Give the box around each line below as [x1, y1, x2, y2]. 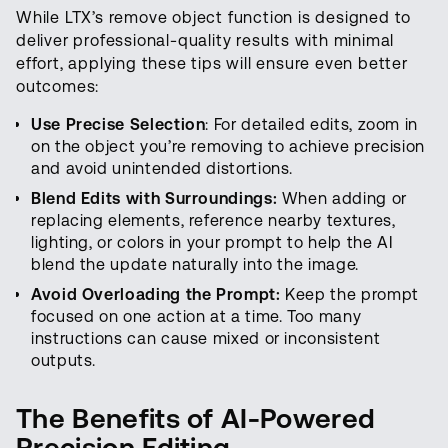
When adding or [281, 188, 407, 208]
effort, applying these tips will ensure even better [16, 53, 408, 73]
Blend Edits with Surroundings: [31, 188, 282, 208]
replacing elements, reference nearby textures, [31, 210, 396, 230]
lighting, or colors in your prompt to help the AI [31, 232, 393, 252]
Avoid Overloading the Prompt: [31, 284, 286, 304]
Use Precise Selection [31, 114, 206, 134]
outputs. [31, 350, 97, 370]
